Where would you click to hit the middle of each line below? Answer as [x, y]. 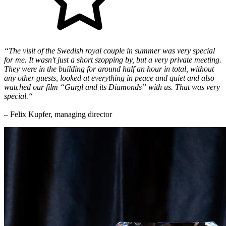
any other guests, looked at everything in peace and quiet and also [109, 78]
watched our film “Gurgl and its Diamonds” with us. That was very [112, 87]
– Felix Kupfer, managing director [58, 115]
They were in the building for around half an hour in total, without [109, 69]
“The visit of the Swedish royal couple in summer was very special [109, 51]
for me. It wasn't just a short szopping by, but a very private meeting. [113, 60]
